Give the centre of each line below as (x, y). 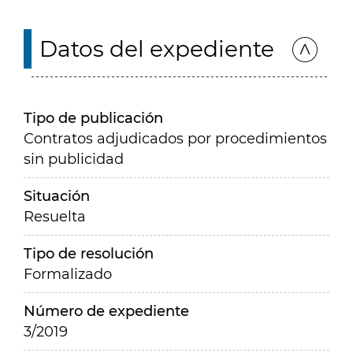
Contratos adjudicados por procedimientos (175, 139)
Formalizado (68, 274)
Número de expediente (106, 311)
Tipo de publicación (93, 118)
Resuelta (55, 217)
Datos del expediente (157, 49)
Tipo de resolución (89, 254)
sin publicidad (74, 159)
